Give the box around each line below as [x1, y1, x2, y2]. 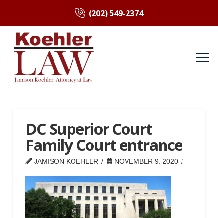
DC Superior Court [25, 118, 152, 140]
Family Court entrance [25, 134, 183, 156]
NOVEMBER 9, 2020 [112, 158, 178, 165]
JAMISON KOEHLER [32, 158, 98, 165]
